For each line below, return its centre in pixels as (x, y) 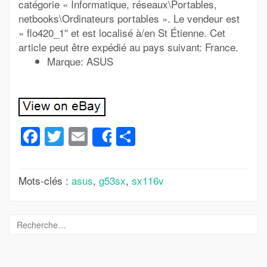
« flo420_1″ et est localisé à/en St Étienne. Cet (122, 32)
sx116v (148, 180)
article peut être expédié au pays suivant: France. (128, 47)
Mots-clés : (45, 180)
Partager (172, 136)
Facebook (82, 136)
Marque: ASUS (80, 61)
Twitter (92, 136)
